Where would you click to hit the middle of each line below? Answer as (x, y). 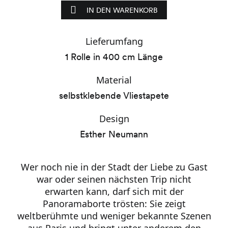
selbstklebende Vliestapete (114, 95)
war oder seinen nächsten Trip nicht (114, 179)
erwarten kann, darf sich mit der (114, 191)
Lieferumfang (114, 41)
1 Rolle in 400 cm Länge (114, 57)
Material (114, 80)
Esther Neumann (114, 134)
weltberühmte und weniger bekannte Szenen (114, 216)
